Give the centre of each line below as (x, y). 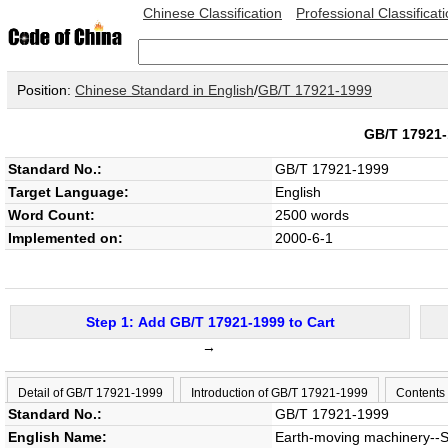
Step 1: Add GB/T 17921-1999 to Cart (210, 322)
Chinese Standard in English (164, 90)
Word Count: (51, 215)
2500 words (312, 215)
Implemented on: (65, 238)
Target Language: (68, 192)
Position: (46, 90)
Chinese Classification (212, 13)
